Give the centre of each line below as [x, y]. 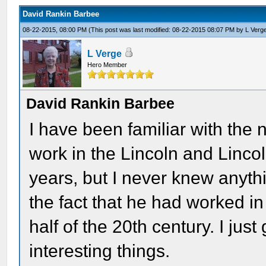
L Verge [105, 54]
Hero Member [107, 65]
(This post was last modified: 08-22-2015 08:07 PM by [167, 30]
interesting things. [100, 251]
